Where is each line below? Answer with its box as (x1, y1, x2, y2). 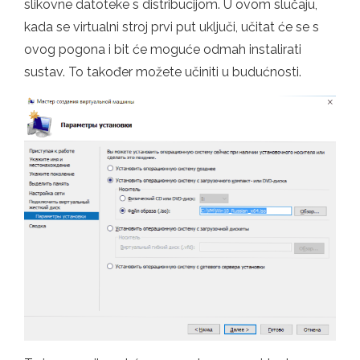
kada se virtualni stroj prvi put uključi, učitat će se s (24, 19, 319, 35)
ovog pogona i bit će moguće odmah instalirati (24, 42, 301, 58)
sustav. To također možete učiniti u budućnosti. (24, 64, 301, 80)
